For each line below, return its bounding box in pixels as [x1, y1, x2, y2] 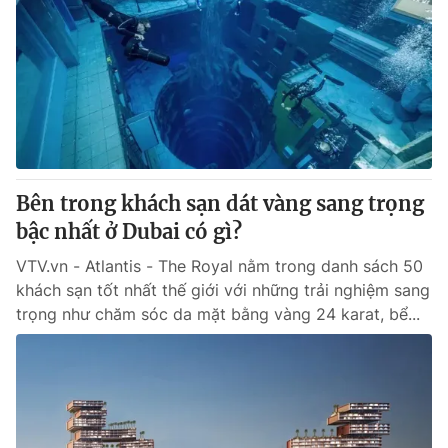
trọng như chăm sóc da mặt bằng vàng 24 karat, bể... [16, 304, 420, 324]
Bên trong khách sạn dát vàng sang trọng [16, 191, 424, 216]
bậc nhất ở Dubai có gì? [16, 219, 242, 244]
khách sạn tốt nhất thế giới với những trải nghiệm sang [16, 280, 430, 300]
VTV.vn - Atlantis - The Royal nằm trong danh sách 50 [16, 256, 423, 276]
